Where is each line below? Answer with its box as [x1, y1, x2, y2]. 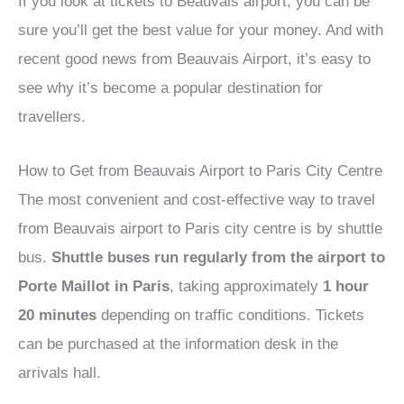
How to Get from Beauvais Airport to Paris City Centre [18, 161, 382, 179]
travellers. [18, 108, 86, 126]
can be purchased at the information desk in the [18, 335, 338, 353]
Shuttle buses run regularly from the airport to [51, 248, 385, 266]
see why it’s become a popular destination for [18, 79, 323, 97]
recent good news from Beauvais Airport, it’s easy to [18, 50, 371, 69]
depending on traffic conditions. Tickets [96, 306, 364, 324]
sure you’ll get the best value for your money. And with [18, 22, 383, 40]
